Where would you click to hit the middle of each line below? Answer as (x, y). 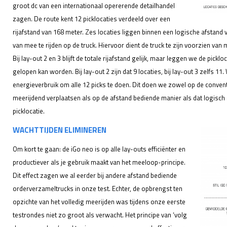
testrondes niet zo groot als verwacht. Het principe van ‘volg (100, 215)
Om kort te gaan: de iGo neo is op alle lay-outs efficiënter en (99, 149)
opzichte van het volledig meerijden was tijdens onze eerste (99, 202)
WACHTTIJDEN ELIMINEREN (60, 130)
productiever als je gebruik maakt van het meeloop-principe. (99, 162)
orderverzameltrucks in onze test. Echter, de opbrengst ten (98, 189)
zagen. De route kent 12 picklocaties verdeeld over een (91, 19)
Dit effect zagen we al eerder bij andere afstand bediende (95, 176)
